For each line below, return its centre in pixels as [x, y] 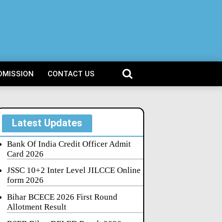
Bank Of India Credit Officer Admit [69, 144]
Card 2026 [25, 154]
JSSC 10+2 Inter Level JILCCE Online [74, 170]
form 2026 [25, 180]
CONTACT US [71, 74]
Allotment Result [36, 207]
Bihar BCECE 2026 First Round [62, 197]
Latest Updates [47, 123]
